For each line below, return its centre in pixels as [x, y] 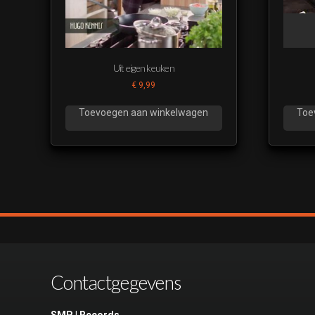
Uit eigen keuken [144, 68]
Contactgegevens [116, 282]
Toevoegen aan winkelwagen [144, 113]
